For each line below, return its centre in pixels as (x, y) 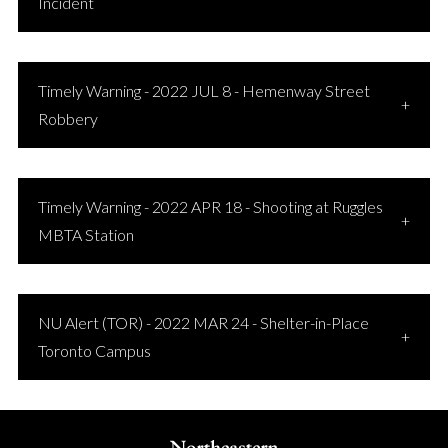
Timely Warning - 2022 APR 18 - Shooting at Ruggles (210, 206)
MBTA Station (85, 234)
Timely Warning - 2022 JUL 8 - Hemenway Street (203, 90)
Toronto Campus (94, 350)
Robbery (67, 118)
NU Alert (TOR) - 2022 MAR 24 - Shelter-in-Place (203, 322)
